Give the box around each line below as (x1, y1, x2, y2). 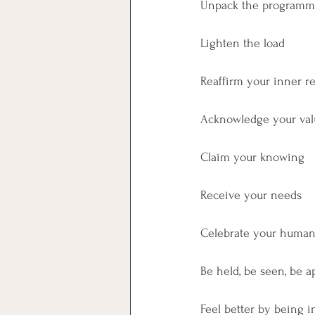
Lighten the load (200, 37, 285, 51)
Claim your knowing (200, 150, 304, 165)
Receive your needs (200, 188, 302, 202)
